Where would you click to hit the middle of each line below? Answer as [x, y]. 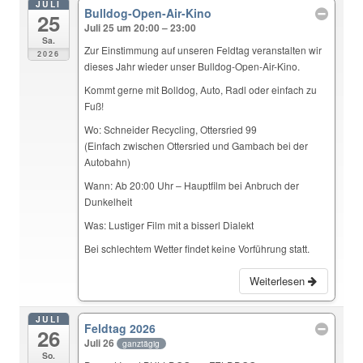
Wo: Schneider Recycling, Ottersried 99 [171, 130]
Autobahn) [108, 162]
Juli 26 [101, 342]
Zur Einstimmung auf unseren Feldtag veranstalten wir [203, 50]
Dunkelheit [109, 202]
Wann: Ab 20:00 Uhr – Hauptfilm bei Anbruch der [192, 186]
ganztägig [141, 343]
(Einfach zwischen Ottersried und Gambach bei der [196, 146]
